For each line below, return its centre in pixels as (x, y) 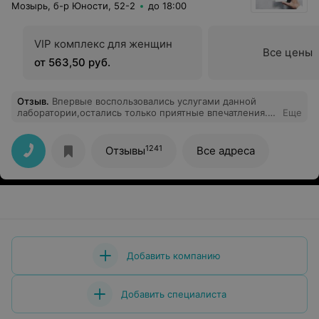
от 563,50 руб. (72, 62)
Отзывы (125, 151)
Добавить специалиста (174, 294)
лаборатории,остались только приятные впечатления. (88, 113)
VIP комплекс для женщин (103, 44)
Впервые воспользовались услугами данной (154, 101)
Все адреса (226, 151)
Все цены (288, 52)
